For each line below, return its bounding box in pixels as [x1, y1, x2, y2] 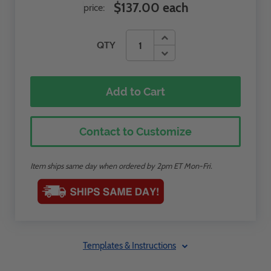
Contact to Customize [79, 125, 192, 138]
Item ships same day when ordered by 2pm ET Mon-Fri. [30, 161, 212, 171]
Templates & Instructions [83, 240, 176, 251]
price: [83, 2, 105, 13]
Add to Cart [106, 85, 165, 98]
